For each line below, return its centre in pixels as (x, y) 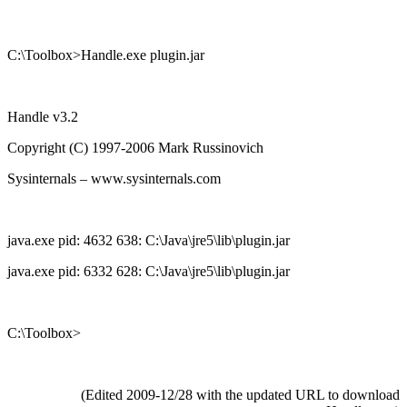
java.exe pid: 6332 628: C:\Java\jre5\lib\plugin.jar (149, 271)
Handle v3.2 (43, 116)
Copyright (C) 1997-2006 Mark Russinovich (135, 147)
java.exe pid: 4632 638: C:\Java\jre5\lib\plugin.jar (149, 240)
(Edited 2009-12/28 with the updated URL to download (240, 394)
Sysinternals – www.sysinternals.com (114, 178)
